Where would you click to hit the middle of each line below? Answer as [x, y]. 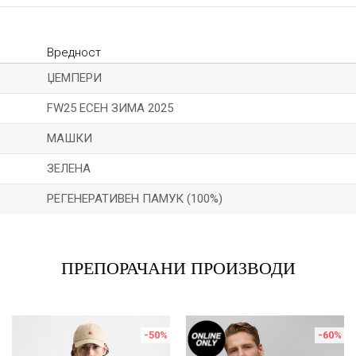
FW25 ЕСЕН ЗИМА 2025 [110, 108]
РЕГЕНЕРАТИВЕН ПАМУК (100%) [135, 199]
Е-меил [202, 223]
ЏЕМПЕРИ [74, 78]
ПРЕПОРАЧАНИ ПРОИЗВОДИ [178, 268]
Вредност [74, 52]
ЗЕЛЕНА [69, 168]
